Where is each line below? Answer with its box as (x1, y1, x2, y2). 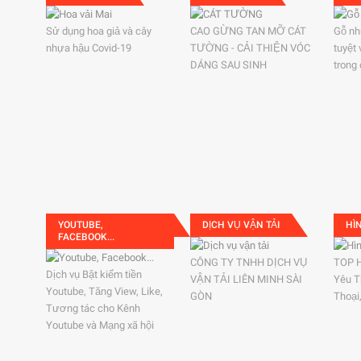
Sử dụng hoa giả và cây (46, 25, 151, 37)
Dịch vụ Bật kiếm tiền (46, 268, 142, 280)
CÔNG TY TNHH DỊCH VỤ (189, 256, 307, 268)
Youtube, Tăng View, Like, (46, 285, 163, 297)
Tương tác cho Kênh (46, 302, 140, 314)
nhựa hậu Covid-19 (46, 42, 131, 54)
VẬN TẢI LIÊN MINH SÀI (189, 273, 302, 285)
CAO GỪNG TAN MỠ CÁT (189, 25, 306, 37)
